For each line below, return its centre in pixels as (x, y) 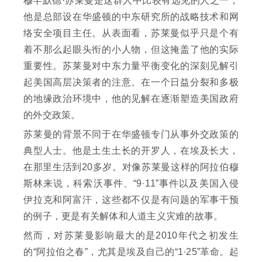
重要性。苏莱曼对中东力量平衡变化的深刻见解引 (131, 66)
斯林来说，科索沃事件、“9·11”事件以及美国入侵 (131, 184)
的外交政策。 (52, 115)
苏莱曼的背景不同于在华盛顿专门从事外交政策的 (131, 135)
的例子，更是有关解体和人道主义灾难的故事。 (123, 216)
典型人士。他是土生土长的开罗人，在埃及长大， (131, 151)
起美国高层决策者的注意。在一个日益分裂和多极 (131, 82)
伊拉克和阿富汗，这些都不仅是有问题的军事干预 (131, 200)
